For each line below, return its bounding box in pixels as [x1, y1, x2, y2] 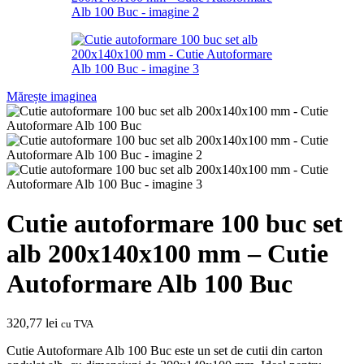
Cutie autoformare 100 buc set [6, 209, 343, 239]
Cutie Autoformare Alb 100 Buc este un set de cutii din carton [6, 344, 323, 358]
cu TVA [61, 318, 93, 331]
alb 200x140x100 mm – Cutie [6, 239, 328, 269]
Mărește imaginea [6, 89, 97, 103]
